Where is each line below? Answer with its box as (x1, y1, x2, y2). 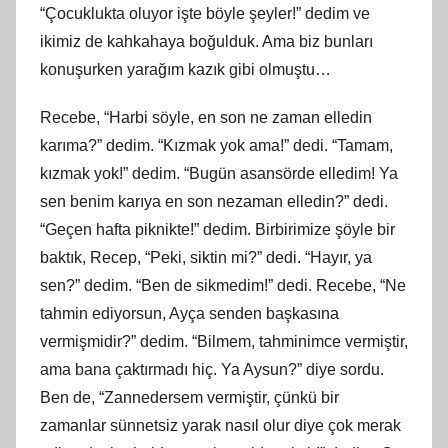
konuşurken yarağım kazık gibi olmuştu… (40, 60, 331, 78)
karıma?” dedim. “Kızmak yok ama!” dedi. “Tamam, (40, 136, 393, 154)
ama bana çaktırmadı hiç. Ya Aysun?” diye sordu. (40, 360, 384, 378)
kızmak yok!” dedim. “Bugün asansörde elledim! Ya (40, 164, 398, 182)
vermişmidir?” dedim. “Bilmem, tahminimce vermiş (40, 332, 392, 350)
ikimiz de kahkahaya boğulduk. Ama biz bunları (40, 32, 373, 50)
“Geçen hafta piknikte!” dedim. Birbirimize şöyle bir (40, 220, 395, 238)
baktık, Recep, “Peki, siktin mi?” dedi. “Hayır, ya (40, 248, 372, 266)
